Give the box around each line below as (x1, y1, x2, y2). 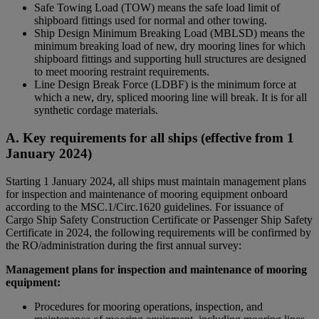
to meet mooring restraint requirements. (34, 66, 209, 78)
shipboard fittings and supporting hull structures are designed (34, 53, 306, 66)
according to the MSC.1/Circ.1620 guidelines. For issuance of (6, 200, 283, 213)
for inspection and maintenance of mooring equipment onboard (6, 187, 288, 200)
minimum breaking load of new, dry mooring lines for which (34, 40, 305, 53)
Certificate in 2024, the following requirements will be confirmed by (6, 226, 311, 239)
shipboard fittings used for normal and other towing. (34, 14, 267, 27)
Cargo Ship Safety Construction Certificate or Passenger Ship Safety (6, 213, 313, 226)
